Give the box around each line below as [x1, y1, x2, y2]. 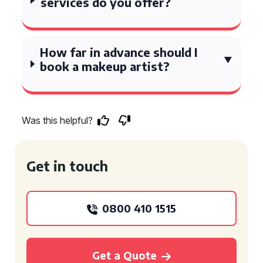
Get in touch [26, 157, 108, 174]
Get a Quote [92, 248, 157, 262]
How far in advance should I [40, 45, 198, 59]
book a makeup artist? [40, 59, 170, 73]
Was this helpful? [22, 114, 93, 126]
